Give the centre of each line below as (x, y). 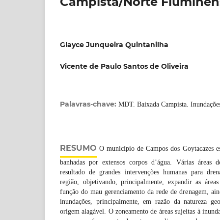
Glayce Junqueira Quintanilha (114, 44)
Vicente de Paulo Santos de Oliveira (124, 66)
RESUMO (78, 148)
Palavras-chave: (89, 104)
